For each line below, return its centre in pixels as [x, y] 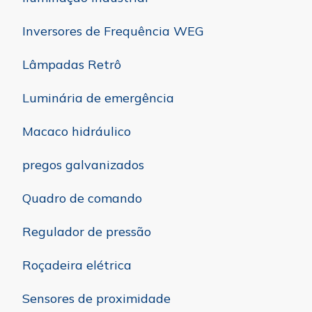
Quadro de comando [82, 198]
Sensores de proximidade [96, 299]
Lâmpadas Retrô [72, 65]
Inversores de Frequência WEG [113, 31]
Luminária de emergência [98, 98]
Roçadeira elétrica [77, 265]
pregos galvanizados [83, 165]
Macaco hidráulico [77, 132]
